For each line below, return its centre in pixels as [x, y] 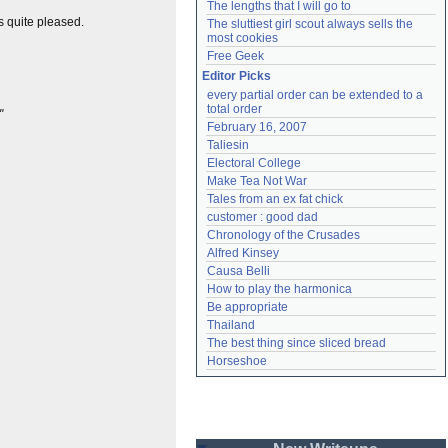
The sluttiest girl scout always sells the [310, 24]
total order [234, 109]
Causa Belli [238, 271]
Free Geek [235, 56]
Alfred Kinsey [243, 253]
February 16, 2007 [257, 127]
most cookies [242, 38]
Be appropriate [247, 307]
